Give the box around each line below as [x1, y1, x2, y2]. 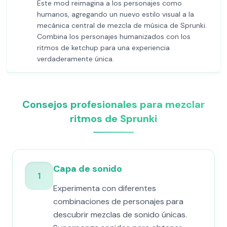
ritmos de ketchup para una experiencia [37, 43, 170, 52]
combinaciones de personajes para [53, 196, 183, 207]
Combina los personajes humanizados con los [37, 32, 191, 41]
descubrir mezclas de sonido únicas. [53, 209, 187, 220]
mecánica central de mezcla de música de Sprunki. [37, 21, 207, 30]
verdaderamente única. [37, 54, 114, 63]
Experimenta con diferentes [53, 183, 156, 194]
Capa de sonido [53, 163, 122, 175]
